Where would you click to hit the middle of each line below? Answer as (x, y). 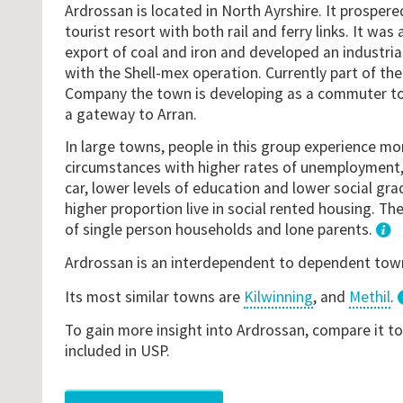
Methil (369, 296)
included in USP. (117, 351)
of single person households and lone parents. (220, 229)
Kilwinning (278, 296)
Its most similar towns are (154, 296)
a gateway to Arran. (130, 114)
